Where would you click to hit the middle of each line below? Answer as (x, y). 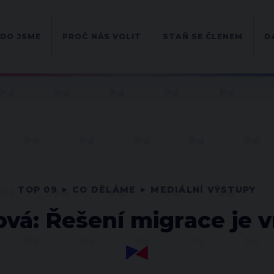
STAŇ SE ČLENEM (203, 36)
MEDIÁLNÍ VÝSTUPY (203, 190)
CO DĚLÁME (104, 190)
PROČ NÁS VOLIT (102, 36)
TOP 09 (38, 190)
